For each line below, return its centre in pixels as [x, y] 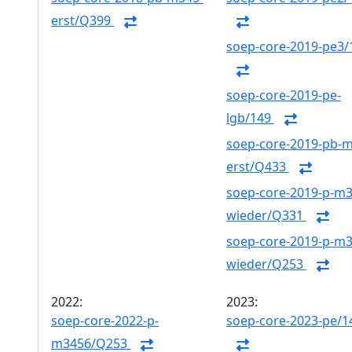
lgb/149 [250, 118]
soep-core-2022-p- [105, 321]
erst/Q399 [82, 21]
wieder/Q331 [266, 216]
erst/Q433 [257, 167]
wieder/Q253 [266, 264]
